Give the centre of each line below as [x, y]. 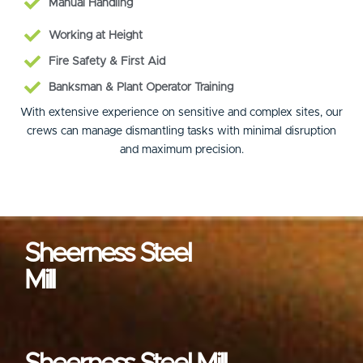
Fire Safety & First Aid [107, 61]
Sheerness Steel [107, 254]
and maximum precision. [181, 150]
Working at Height [96, 35]
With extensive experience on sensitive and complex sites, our [181, 113]
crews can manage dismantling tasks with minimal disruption [181, 132]
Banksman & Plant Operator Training [141, 87]
